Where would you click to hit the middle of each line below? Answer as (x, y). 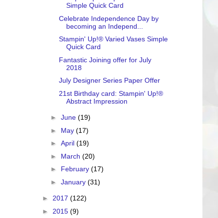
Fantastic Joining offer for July (105, 60)
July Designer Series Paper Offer (109, 80)
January (74, 182)
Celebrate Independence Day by (109, 18)
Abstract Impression (97, 101)
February (76, 169)
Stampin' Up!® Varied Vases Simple (113, 39)
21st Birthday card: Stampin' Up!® (111, 93)
